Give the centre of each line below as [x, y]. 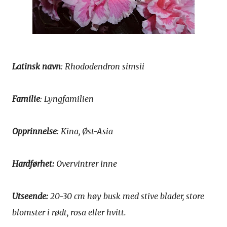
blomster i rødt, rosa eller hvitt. [69, 212]
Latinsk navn [36, 66]
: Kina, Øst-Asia [85, 131]
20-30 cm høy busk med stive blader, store [126, 196]
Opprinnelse [34, 131]
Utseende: [30, 196]
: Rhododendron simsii [103, 66]
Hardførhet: [33, 163]
